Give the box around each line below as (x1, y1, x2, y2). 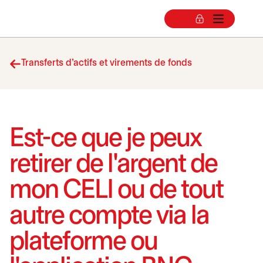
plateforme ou (9, 231, 157, 255)
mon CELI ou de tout (9, 179, 223, 203)
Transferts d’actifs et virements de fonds (21, 59, 192, 68)
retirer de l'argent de (9, 153, 217, 177)
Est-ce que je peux (9, 127, 201, 151)
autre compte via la (9, 205, 209, 229)
